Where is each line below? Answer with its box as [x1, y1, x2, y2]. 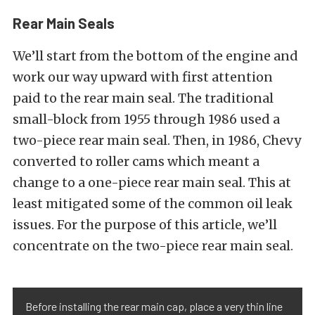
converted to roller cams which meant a [13, 153, 259, 169]
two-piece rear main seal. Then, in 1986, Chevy [13, 131, 301, 148]
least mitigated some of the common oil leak [13, 195, 292, 212]
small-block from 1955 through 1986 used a [13, 110, 280, 127]
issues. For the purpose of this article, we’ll [13, 216, 277, 233]
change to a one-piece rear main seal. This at [13, 174, 291, 191]
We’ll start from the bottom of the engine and [13, 47, 298, 64]
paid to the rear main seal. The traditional [13, 89, 274, 106]
